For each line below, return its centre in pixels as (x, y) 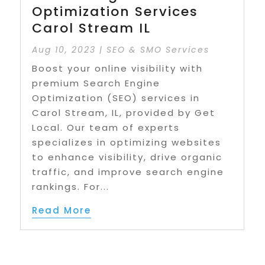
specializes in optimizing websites (127, 143)
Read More (62, 211)
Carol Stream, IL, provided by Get (124, 113)
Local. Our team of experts (106, 128)
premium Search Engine (96, 83)
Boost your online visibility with (118, 69)
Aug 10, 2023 (64, 50)
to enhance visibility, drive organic (127, 157)
